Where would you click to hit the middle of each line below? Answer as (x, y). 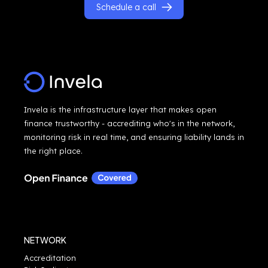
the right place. (53, 150)
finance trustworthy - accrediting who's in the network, (129, 123)
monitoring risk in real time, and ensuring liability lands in (134, 137)
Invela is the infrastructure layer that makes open (120, 109)
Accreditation (50, 258)
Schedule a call (126, 7)
